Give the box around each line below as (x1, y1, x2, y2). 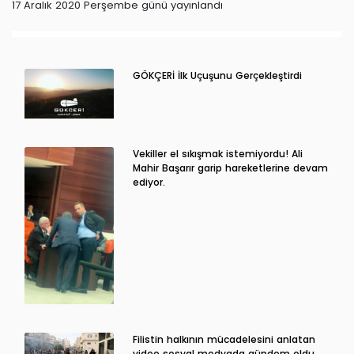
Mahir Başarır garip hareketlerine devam (132, 161, 328, 175)
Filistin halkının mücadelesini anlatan (132, 332, 315, 346)
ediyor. (132, 175, 165, 190)
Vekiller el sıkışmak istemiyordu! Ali (132, 147, 303, 161)
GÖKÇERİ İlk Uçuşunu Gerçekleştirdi (132, 68, 302, 82)
